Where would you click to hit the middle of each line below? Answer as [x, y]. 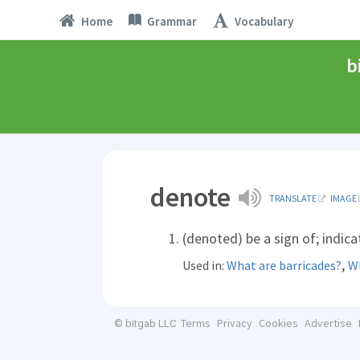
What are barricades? [284, 265]
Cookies [278, 323]
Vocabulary [264, 21]
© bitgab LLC [145, 323]
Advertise [328, 323]
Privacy [234, 323]
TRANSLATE [293, 198]
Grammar [172, 21]
